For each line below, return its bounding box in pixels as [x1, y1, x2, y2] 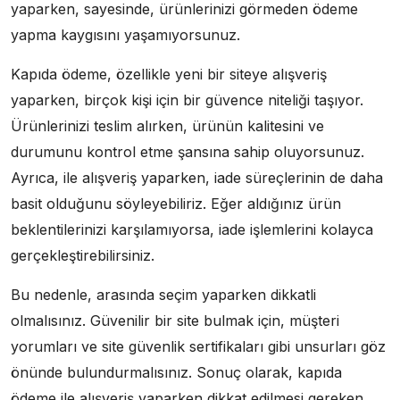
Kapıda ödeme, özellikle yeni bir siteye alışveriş [11, 64, 327, 83]
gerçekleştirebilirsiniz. [11, 246, 154, 264]
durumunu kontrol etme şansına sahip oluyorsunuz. [11, 142, 364, 161]
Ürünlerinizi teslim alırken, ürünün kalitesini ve [11, 116, 324, 135]
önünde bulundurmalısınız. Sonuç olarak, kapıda [11, 362, 342, 381]
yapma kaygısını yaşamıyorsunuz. [11, 25, 240, 44]
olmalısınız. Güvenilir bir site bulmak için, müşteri [11, 311, 339, 329]
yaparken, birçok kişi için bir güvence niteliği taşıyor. [11, 90, 363, 109]
